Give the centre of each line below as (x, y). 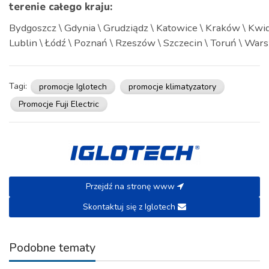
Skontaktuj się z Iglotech (130, 207)
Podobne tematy (52, 248)
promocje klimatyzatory (172, 86)
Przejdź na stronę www (131, 187)
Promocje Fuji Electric (59, 104)
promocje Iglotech (73, 86)
